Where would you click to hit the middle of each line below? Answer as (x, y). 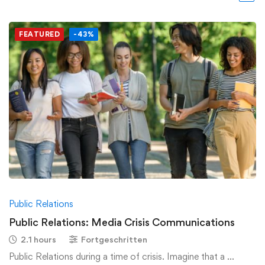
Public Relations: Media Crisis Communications (122, 222)
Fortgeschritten (114, 239)
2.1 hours (38, 239)
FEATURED (39, 34)
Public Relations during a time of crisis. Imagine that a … (122, 256)
